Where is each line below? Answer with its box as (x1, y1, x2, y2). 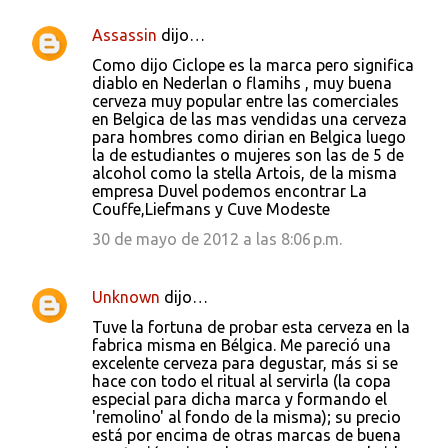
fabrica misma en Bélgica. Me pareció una (92, 336, 391, 354)
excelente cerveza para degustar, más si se (92, 354, 398, 372)
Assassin (92, 26, 157, 44)
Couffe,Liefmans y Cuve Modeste (92, 200, 330, 218)
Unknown (92, 288, 160, 306)
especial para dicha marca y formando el (92, 390, 387, 408)
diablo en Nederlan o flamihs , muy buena (92, 74, 392, 92)
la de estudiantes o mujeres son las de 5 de (92, 146, 404, 164)
